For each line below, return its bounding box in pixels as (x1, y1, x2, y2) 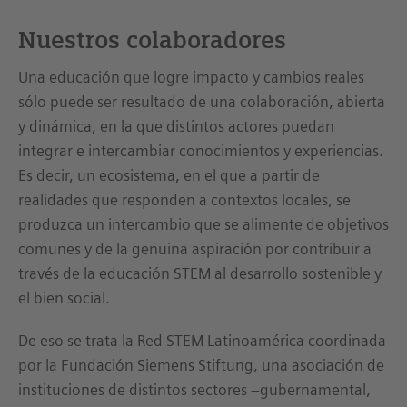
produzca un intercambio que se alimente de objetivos (18, 215, 389, 233)
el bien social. (18, 289, 110, 307)
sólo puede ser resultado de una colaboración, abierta (18, 93, 385, 111)
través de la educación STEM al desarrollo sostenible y (18, 264, 382, 283)
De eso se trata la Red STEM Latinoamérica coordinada (18, 332, 386, 350)
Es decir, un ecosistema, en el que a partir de (18, 166, 320, 184)
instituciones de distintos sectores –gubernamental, (18, 381, 371, 399)
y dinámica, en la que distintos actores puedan (18, 117, 334, 135)
